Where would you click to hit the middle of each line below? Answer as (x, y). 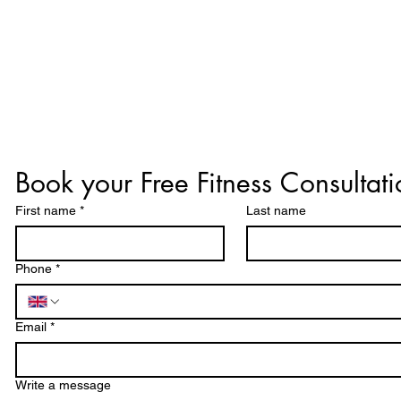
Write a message (63, 385)
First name (46, 210)
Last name (276, 210)
